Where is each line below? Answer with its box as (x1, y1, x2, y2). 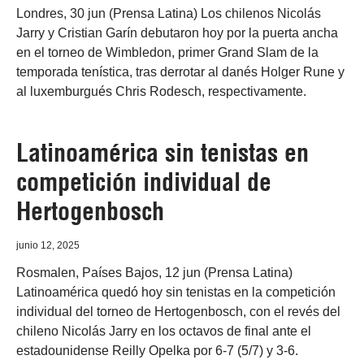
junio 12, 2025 (16, 240, 80, 251)
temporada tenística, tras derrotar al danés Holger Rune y (16, 65, 344, 79)
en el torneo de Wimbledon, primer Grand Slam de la (16, 45, 318, 59)
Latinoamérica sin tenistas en (16, 137, 309, 168)
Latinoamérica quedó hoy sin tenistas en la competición (16, 285, 336, 299)
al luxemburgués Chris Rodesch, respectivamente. (16, 84, 306, 98)
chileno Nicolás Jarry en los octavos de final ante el (16, 324, 311, 338)
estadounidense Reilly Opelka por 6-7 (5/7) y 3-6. (16, 344, 298, 357)
